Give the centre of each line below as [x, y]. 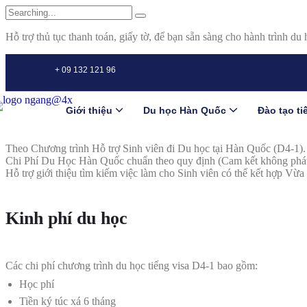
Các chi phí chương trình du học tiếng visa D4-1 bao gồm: [132, 266]
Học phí [37, 284]
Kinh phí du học [66, 218]
